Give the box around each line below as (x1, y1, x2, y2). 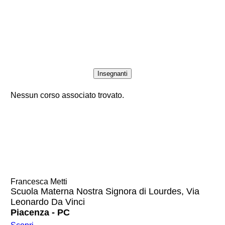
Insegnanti (97, 69, 128, 77)
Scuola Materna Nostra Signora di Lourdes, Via (10, 186, 199, 196)
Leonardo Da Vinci (10, 196, 85, 207)
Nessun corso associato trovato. (10, 90, 124, 99)
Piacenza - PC (10, 207, 70, 217)
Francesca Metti (10, 177, 67, 186)
